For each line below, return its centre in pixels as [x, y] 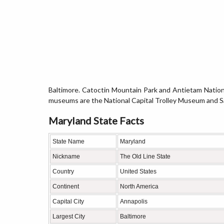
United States [138, 171]
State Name [68, 141]
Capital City [68, 201]
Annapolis [134, 201]
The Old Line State [145, 156]
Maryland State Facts [96, 120]
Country [63, 171]
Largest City [69, 216]
